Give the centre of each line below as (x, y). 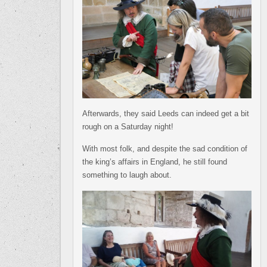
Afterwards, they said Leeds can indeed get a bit (166, 113)
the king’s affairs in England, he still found (155, 162)
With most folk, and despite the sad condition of (165, 148)
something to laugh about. (127, 175)
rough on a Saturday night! (128, 126)
